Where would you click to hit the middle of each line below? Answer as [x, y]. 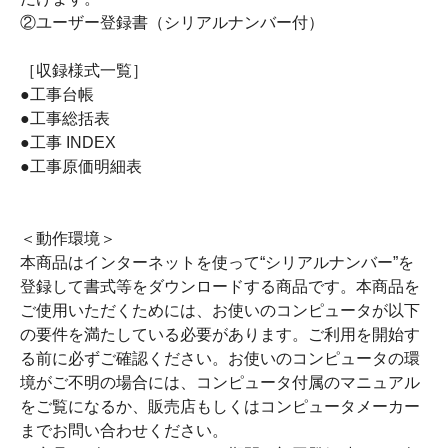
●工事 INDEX [68, 142]
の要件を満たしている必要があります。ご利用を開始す [220, 334]
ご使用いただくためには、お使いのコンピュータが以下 [220, 310]
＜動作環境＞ [68, 238]
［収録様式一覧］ [84, 70]
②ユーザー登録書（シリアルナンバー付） [172, 22]
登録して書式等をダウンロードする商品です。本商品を [220, 286]
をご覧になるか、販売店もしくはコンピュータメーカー [220, 406]
